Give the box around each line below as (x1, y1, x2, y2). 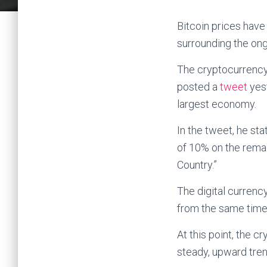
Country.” (177, 159, 219, 171)
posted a (177, 80, 220, 93)
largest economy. (177, 98, 256, 110)
